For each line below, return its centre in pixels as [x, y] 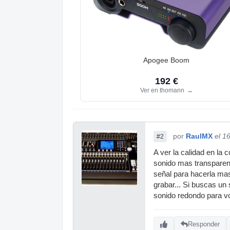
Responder [204, 224]
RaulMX [199, 136]
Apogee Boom [166, 60]
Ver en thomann [163, 90]
